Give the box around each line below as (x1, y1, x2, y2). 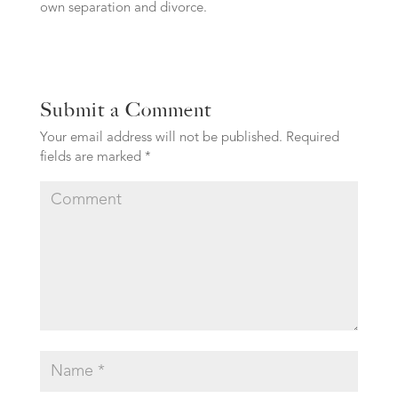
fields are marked (39, 151, 145, 164)
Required (282, 131, 339, 145)
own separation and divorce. (39, 2, 207, 15)
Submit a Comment (39, 98, 211, 122)
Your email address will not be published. (39, 131, 283, 145)
